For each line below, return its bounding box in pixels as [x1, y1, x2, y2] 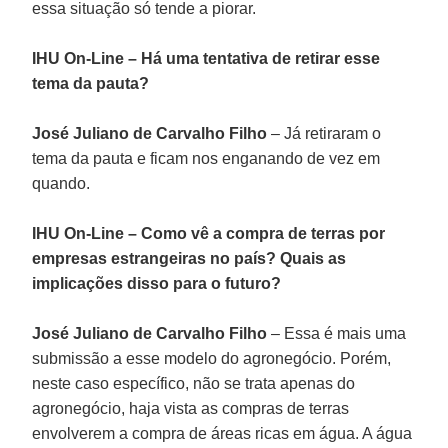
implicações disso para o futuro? [32, 274, 282, 292]
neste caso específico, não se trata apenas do [32, 374, 356, 392]
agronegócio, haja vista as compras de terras [32, 399, 350, 417]
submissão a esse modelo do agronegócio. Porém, [32, 349, 392, 367]
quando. [32, 174, 91, 192]
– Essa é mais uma [267, 324, 407, 342]
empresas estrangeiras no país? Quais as [32, 249, 347, 267]
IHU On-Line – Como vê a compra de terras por [32, 224, 386, 242]
